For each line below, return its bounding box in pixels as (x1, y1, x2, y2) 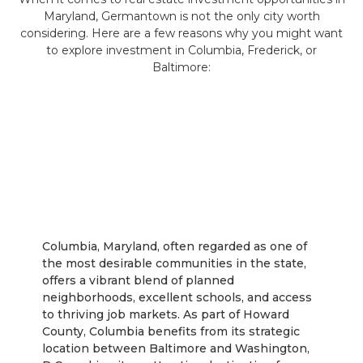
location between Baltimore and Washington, (42, 341, 310, 357)
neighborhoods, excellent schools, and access (42, 290, 313, 305)
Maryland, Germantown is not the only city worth (43, 9, 320, 24)
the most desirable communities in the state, (42, 256, 307, 271)
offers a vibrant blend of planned (42, 273, 235, 288)
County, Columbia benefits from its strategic (42, 324, 301, 340)
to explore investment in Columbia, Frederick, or (46, 43, 317, 58)
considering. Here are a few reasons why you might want (20, 26, 343, 41)
